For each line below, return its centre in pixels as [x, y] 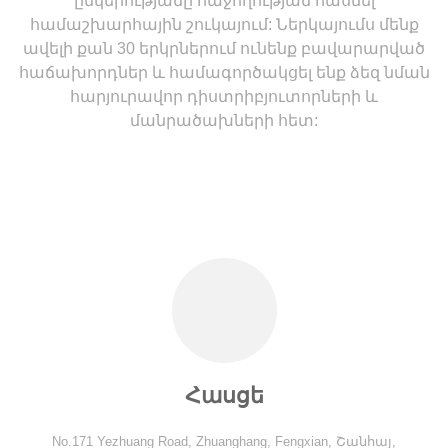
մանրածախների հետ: [224, 120]
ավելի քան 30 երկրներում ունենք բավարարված [224, 48]
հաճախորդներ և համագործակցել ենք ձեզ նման [224, 72]
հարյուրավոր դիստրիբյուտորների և [224, 96]
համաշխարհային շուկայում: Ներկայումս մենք [224, 24]
